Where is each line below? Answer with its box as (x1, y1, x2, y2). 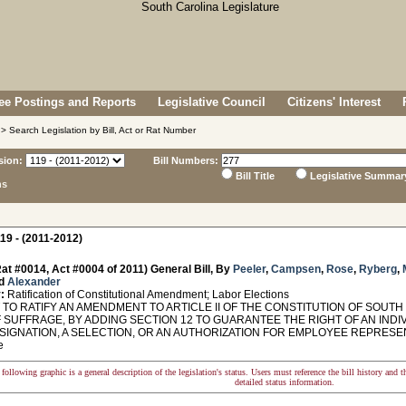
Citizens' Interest (287, 95, 381, 109)
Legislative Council (158, 95, 266, 109)
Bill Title (236, 170, 275, 181)
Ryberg (359, 263, 397, 275)
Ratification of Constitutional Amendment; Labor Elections (5, 288, 289, 301)
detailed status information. (235, 377, 334, 387)
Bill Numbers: (153, 155, 218, 166)
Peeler (233, 263, 266, 275)
